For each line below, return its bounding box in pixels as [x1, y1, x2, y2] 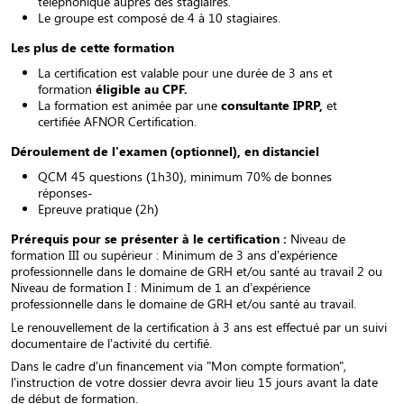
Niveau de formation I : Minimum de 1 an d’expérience [11, 279, 310, 296]
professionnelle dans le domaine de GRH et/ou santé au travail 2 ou [11, 262, 382, 280]
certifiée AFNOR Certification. [38, 113, 197, 130]
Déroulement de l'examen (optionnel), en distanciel [11, 142, 319, 160]
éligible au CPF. [96, 80, 188, 97]
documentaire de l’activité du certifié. [11, 334, 212, 352]
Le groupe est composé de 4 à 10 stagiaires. [38, 9, 280, 26]
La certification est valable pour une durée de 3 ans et [38, 64, 333, 81]
